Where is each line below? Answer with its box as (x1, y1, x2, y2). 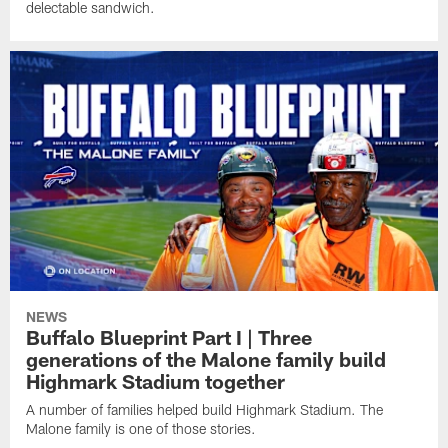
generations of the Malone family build (26, 347, 387, 372)
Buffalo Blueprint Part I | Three (26, 325, 313, 350)
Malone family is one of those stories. (26, 420, 257, 438)
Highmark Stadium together (26, 369, 286, 394)
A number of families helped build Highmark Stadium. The (26, 401, 384, 419)
